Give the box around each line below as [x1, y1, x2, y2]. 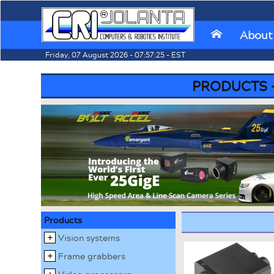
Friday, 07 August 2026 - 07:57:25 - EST [42, 49, 185, 61]
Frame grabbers [58, 249, 126, 263]
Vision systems [58, 231, 120, 245]
